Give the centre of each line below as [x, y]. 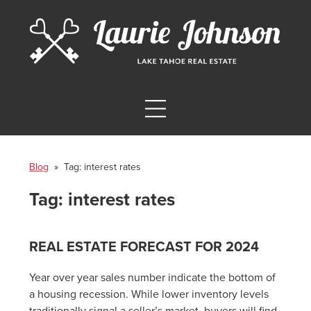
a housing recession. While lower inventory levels [149, 295]
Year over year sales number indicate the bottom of [153, 278]
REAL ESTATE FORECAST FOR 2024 [144, 247]
